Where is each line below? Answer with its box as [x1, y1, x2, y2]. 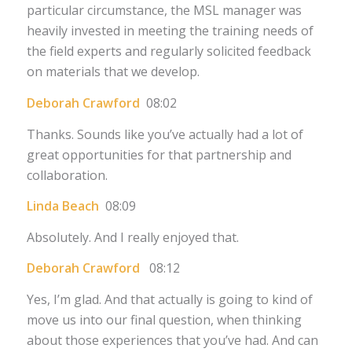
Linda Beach [26, 197, 105, 215]
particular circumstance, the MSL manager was [26, 2, 302, 20]
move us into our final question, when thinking [26, 310, 302, 328]
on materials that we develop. [26, 63, 200, 81]
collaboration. [26, 166, 108, 184]
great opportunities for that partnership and [26, 145, 291, 163]
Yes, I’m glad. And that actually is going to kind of [26, 290, 313, 308]
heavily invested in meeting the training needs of [26, 22, 313, 40]
